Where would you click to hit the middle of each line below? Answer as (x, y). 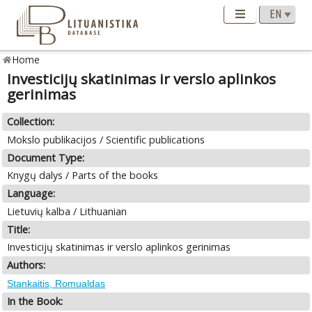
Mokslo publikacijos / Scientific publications (106, 139)
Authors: (26, 265)
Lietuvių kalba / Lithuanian (67, 211)
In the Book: (35, 301)
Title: (19, 229)
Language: (31, 194)
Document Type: (46, 157)
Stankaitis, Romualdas (56, 283)
